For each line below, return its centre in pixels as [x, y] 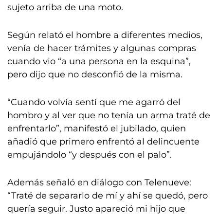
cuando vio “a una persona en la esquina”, [99, 61]
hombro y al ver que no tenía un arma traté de [109, 115]
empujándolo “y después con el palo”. [90, 155]
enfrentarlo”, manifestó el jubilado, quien [97, 128]
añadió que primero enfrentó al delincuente [103, 142]
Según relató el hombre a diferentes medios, [105, 35]
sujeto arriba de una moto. [65, 7]
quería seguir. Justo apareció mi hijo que [96, 209]
